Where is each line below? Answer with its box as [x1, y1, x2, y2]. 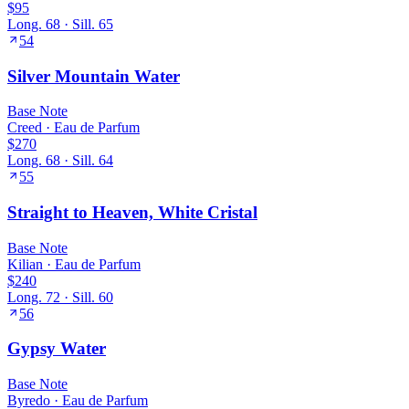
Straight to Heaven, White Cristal [7, 203, 257, 223]
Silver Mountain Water [7, 66, 180, 86]
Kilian [7, 256, 43, 272]
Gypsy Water [7, 339, 106, 359]
